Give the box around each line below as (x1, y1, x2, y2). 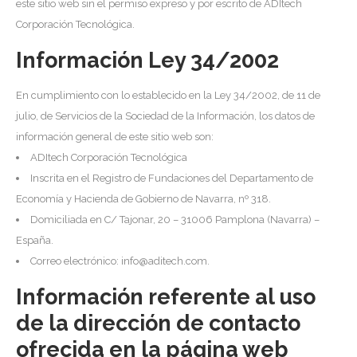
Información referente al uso (16, 284, 316, 310)
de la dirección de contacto (16, 311, 300, 336)
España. (16, 234, 53, 247)
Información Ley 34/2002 (16, 48, 279, 73)
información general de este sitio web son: (16, 131, 214, 143)
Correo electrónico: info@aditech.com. (30, 255, 210, 268)
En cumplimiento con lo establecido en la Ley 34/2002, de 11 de (16, 89, 320, 102)
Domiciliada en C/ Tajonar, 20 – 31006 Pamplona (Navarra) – (30, 214, 320, 226)
